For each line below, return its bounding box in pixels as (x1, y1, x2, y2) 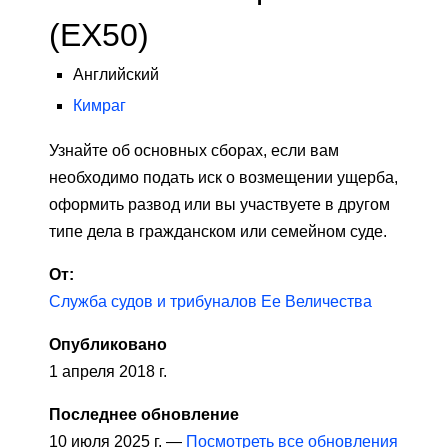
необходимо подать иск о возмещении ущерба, (49, 169, 398, 187)
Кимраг (73, 97, 126, 115)
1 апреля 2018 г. (49, 363, 167, 381)
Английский (73, 66, 159, 84)
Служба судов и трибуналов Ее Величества (49, 293, 372, 311)
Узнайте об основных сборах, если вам (49, 142, 339, 160)
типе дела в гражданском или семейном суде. (49, 223, 387, 241)
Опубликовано (49, 336, 167, 354)
